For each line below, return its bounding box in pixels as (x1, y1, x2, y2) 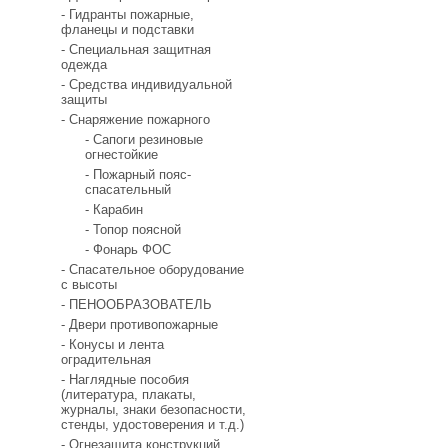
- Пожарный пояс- (85, 167, 191, 182)
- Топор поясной (85, 222, 181, 237)
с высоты (61, 277, 117, 292)
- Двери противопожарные (61, 317, 218, 332)
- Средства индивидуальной (61, 77, 232, 92)
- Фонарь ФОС (85, 242, 171, 257)
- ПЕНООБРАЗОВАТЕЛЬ (61, 297, 212, 312)
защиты (61, 92, 107, 107)
